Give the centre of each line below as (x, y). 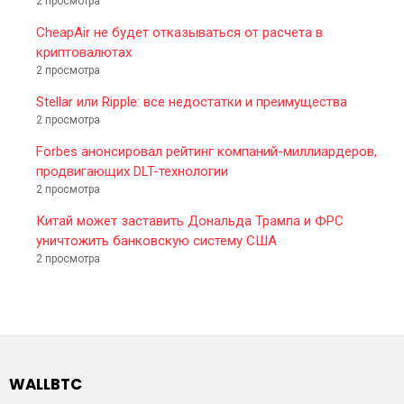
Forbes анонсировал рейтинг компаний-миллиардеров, (207, 151)
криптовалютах (84, 52)
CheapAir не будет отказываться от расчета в (179, 32)
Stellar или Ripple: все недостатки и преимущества (192, 101)
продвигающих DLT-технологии (132, 171)
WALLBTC (46, 384)
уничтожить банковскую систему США (156, 240)
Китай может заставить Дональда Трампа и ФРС (190, 220)
